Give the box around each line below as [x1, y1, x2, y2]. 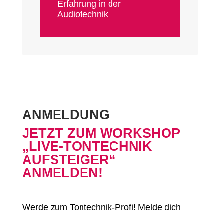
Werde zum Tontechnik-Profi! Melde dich [22, 202, 181, 213]
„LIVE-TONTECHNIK [22, 139, 152, 154]
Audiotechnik [57, 9, 108, 20]
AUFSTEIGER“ [22, 152, 116, 167]
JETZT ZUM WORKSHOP [22, 126, 180, 141]
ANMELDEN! [22, 165, 103, 181]
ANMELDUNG [22, 108, 110, 123]
